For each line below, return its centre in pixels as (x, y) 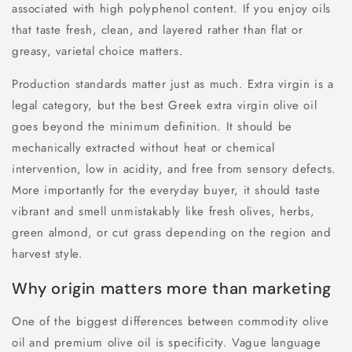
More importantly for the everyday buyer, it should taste (166, 191)
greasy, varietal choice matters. (98, 51)
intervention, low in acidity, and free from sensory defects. (174, 169)
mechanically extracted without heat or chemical (143, 148)
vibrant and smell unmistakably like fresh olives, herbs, (163, 212)
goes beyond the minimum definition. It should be (152, 127)
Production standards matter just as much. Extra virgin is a (173, 84)
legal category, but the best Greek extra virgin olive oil (165, 106)
